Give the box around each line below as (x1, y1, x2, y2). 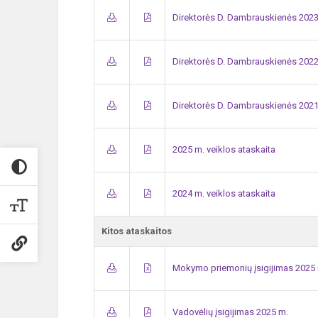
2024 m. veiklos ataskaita (172, 188, 275, 199)
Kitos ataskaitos (102, 226, 172, 236)
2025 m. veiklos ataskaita (172, 144, 275, 155)
